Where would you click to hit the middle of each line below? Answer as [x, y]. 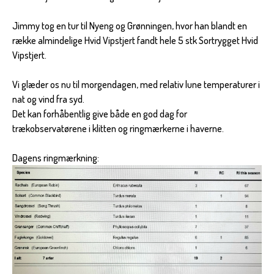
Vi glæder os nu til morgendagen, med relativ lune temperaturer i [136, 84]
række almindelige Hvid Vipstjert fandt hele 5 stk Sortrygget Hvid [135, 40]
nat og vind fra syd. [48, 99]
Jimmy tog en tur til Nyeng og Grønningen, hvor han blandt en [130, 25]
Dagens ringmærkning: [56, 157]
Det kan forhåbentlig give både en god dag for [100, 113]
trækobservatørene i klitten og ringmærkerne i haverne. [118, 128]
